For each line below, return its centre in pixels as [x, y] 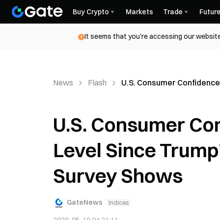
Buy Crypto [91, 12]
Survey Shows [118, 176]
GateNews [85, 202]
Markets [139, 12]
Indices [119, 202]
